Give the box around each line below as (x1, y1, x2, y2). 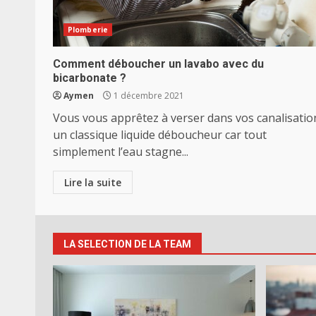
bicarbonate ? (53, 71, 126, 85)
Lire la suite (64, 176, 121, 189)
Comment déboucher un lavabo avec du (53, 57, 264, 71)
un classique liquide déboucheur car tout (53, 127, 267, 142)
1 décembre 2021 (111, 90, 184, 102)
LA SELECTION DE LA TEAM (63, 238, 191, 250)
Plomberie (68, 25, 108, 35)
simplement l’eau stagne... (53, 144, 188, 159)
